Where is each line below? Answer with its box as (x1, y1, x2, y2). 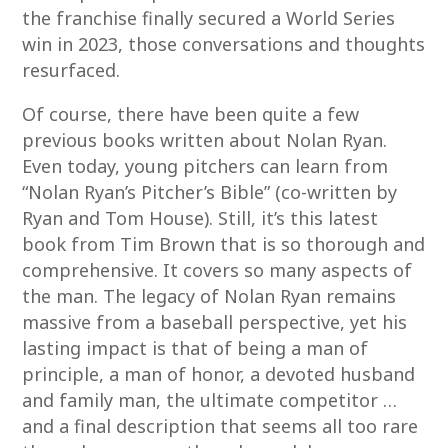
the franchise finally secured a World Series (22, 6, 396, 30)
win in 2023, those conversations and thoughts (22, 32, 426, 56)
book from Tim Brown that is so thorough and (22, 232, 426, 256)
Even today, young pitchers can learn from (22, 154, 389, 178)
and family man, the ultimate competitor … (22, 388, 398, 412)
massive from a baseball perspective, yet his (22, 310, 408, 334)
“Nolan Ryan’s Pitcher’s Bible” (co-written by (22, 180, 398, 204)
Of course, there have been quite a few (22, 102, 360, 126)
